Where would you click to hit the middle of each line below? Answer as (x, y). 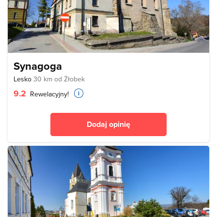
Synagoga (38, 66)
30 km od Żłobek (59, 79)
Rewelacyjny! (48, 94)
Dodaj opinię (108, 124)
